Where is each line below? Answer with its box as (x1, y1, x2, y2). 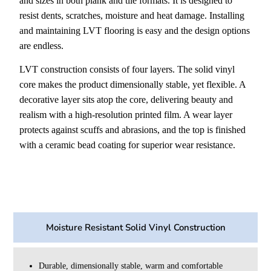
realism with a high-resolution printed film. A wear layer (19, 109, 233, 120)
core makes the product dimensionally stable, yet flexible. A (19, 79, 246, 90)
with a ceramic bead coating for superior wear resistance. (19, 140, 236, 151)
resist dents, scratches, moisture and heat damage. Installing (19, 10, 245, 21)
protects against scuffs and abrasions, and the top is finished (19, 125, 246, 135)
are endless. (19, 41, 64, 51)
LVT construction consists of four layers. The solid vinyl (19, 64, 235, 75)
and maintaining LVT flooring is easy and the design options (19, 25, 250, 36)
